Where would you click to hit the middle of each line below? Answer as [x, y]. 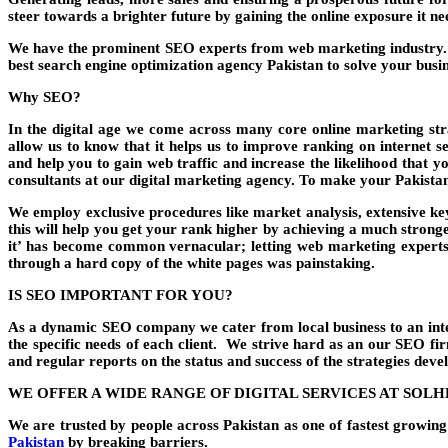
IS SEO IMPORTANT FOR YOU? [120, 294]
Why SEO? [44, 96]
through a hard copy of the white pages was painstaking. [191, 262]
